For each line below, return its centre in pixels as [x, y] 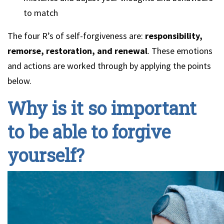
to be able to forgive [89, 131]
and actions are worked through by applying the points [109, 66]
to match [41, 13]
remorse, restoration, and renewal [77, 51]
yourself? [46, 155]
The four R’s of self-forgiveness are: [76, 36]
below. [19, 81]
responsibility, [174, 36]
